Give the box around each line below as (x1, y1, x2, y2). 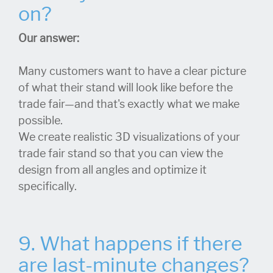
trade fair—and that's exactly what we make (18, 97, 239, 111)
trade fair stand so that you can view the (18, 146, 223, 160)
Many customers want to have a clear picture (18, 64, 246, 78)
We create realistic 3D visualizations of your (18, 130, 240, 144)
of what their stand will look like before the (18, 80, 233, 94)
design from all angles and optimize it (18, 163, 207, 177)
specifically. (18, 179, 77, 193)
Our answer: (18, 31, 79, 45)
